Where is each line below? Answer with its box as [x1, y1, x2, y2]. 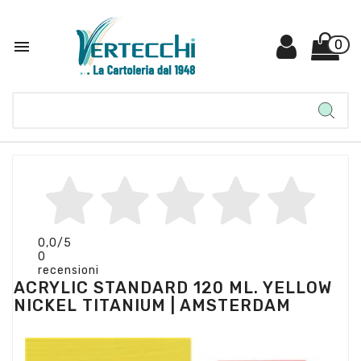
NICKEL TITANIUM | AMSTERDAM [14, 296, 291, 315]
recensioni [38, 263, 99, 277]
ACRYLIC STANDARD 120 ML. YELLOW [14, 278, 332, 297]
